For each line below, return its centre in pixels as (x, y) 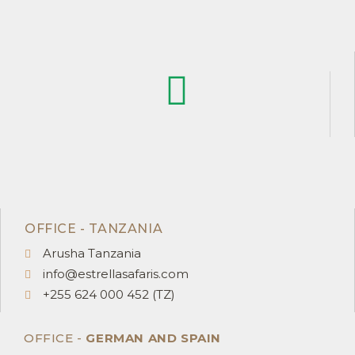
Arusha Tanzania (92, 253)
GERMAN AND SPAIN (154, 338)
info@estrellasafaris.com (115, 273)
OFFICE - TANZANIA (94, 228)
